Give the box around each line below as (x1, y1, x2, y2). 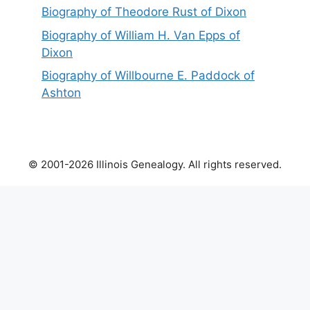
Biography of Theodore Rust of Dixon (42, 5, 246, 19)
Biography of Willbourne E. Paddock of (42, 69, 255, 83)
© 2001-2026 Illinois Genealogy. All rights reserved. (28, 158, 282, 172)
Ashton (42, 86, 81, 100)
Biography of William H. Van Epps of (42, 28, 240, 42)
